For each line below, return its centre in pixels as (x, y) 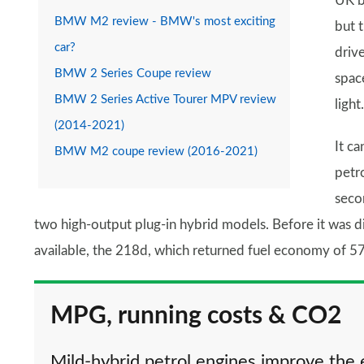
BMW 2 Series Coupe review (133, 74)
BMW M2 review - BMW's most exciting (165, 22)
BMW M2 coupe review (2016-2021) (156, 152)
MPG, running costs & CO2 (196, 316)
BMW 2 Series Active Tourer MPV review (165, 100)
